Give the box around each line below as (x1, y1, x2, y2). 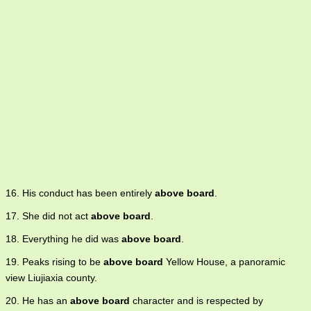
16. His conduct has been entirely (6, 187, 155, 199)
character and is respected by (130, 295, 263, 306)
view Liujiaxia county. (6, 272, 97, 283)
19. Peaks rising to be (6, 256, 103, 267)
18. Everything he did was (6, 233, 121, 244)
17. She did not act (6, 210, 91, 221)
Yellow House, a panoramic (163, 256, 285, 267)
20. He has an (6, 295, 70, 306)
